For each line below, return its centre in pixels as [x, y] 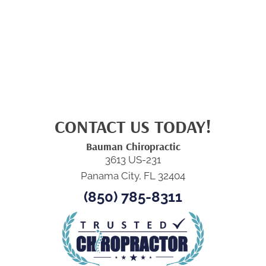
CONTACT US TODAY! [133, 127]
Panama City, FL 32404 [133, 176]
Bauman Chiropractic [133, 147]
